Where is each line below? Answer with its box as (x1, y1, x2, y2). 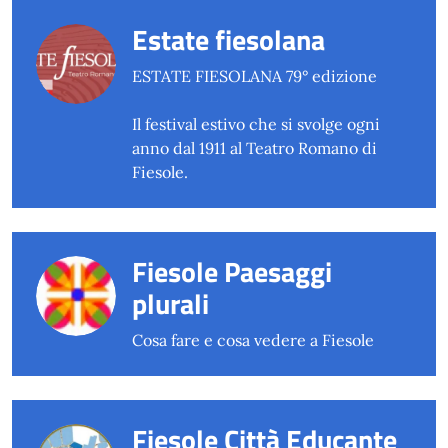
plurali (132, 282, 209, 326)
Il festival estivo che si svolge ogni (132, 114, 380, 135)
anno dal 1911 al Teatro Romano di (132, 138, 377, 159)
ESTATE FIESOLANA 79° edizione (132, 66, 377, 87)
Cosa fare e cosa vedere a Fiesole (132, 330, 374, 351)
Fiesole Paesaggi (132, 250, 332, 294)
